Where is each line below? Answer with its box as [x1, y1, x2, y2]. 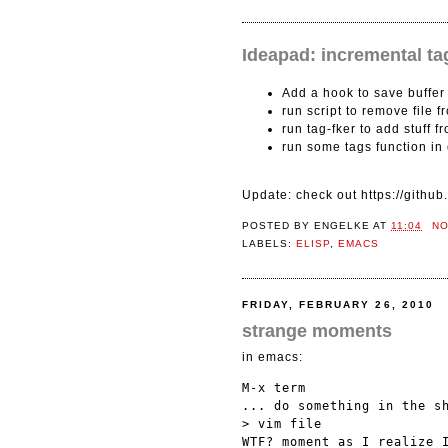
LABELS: [242, 237, 297, 249]
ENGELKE [314, 220, 371, 232]
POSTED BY [242, 220, 315, 232]
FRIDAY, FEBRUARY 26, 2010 [242, 299, 434, 311]
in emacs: [242, 349, 303, 364]
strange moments [242, 320, 392, 341]
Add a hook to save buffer [282, 85, 445, 100]
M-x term [242, 380, 306, 395]
